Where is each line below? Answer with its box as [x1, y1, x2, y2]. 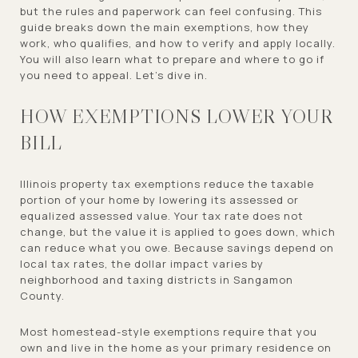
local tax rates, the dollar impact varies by [20, 256, 264, 271]
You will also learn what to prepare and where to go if [20, 52, 324, 66]
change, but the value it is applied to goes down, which [20, 224, 336, 239]
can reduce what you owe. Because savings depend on [20, 240, 334, 255]
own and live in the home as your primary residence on [20, 340, 332, 355]
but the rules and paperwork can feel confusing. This [20, 4, 322, 18]
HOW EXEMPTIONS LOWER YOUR [20, 105, 333, 128]
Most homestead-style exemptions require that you [20, 324, 317, 339]
